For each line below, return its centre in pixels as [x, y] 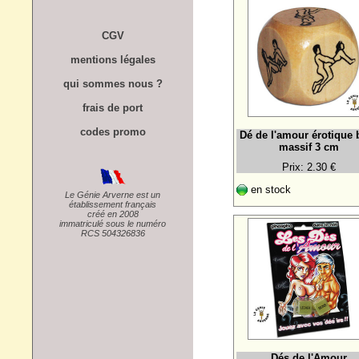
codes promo [113, 131]
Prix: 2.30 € [309, 167]
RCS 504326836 [113, 233]
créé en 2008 [113, 214]
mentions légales [113, 59]
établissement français [113, 204]
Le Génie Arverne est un [113, 194]
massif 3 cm [309, 147]
